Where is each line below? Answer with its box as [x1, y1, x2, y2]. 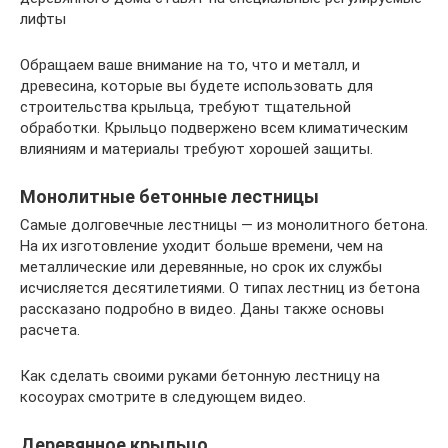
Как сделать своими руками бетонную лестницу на [20, 366, 380, 385]
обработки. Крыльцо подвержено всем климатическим [20, 118, 408, 137]
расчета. [20, 320, 80, 339]
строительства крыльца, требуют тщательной [20, 97, 351, 116]
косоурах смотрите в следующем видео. [20, 387, 306, 406]
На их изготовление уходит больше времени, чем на [20, 236, 383, 255]
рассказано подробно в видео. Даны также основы [20, 299, 384, 318]
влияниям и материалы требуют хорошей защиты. [20, 139, 373, 158]
